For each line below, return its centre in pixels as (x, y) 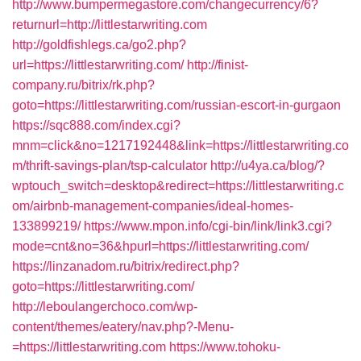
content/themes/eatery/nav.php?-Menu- (123, 327)
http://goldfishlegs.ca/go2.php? (99, 45)
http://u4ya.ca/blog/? (268, 166)
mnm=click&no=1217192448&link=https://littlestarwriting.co (180, 145)
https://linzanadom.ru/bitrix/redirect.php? (126, 266)
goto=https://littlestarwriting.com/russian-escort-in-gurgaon (176, 105)
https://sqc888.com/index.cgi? (96, 125)
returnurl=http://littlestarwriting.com (110, 25)
